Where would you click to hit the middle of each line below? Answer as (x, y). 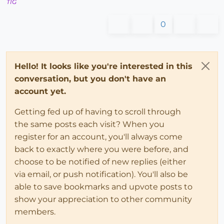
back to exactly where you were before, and (101, 149)
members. (35, 212)
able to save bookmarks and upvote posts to (103, 187)
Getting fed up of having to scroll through (98, 112)
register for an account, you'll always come (98, 137)
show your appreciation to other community (103, 199)
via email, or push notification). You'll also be (101, 174)
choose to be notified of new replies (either (100, 162)
